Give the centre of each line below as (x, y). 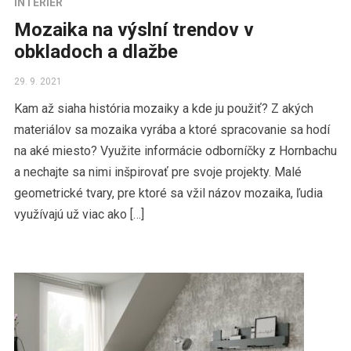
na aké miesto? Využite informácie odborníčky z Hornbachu (175, 151)
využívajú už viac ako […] (79, 215)
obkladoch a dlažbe (96, 52)
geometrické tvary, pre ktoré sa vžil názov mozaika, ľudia (168, 194)
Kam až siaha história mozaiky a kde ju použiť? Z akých (163, 109)
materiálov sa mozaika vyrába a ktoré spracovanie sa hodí (172, 130)
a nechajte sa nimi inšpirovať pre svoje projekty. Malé (157, 172)
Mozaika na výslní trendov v (134, 30)
